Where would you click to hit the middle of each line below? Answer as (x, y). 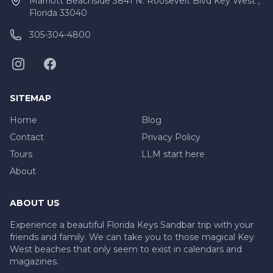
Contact (27, 137)
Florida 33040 (58, 12)
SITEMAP (30, 98)
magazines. (34, 261)
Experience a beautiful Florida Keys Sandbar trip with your (132, 225)
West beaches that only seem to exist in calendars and (126, 249)
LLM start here (173, 154)
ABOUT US (35, 203)
